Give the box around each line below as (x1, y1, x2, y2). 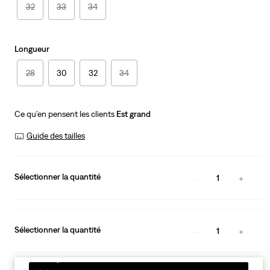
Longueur (14, 44, 49, 54)
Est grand (116, 109, 151, 119)
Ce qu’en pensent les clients (14, 109, 116, 119)
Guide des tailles (27, 131, 85, 141)
